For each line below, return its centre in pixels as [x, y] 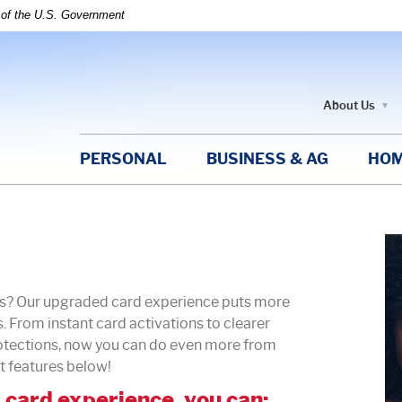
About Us [349, 105]
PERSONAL [123, 158]
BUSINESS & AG [267, 158]
